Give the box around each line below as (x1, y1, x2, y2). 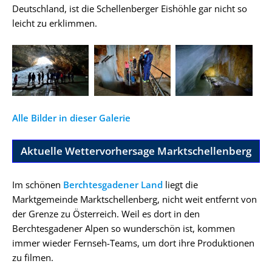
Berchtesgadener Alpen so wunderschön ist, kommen (12, 222, 235, 234)
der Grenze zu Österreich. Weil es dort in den (12, 207, 200, 220)
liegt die (163, 178, 198, 191)
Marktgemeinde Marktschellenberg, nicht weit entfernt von (12, 192, 257, 205)
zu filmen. (12, 251, 53, 263)
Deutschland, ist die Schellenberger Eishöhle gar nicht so (12, 2, 247, 15)
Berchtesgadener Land (63, 178, 163, 191)
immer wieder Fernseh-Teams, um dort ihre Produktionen (12, 236, 254, 249)
